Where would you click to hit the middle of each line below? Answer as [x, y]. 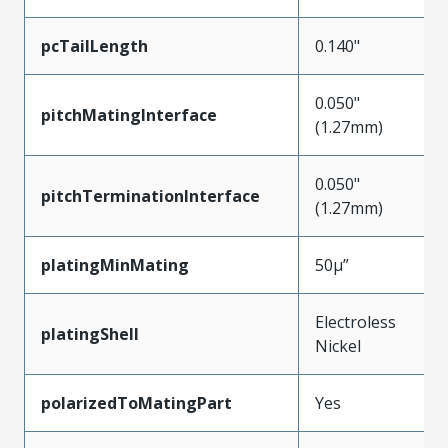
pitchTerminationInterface [150, 195]
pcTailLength [94, 45]
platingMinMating [115, 264]
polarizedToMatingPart [136, 402]
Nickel [338, 345]
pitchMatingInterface [129, 114]
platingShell [90, 333]
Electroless [355, 321]
